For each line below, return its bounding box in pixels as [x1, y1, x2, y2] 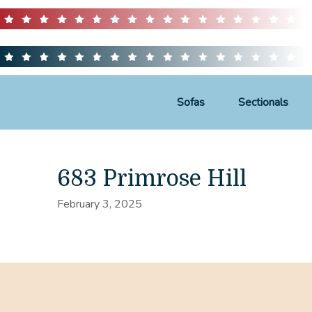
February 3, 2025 [56, 196, 142, 212]
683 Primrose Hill [56, 166, 247, 192]
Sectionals [237, 94, 288, 110]
